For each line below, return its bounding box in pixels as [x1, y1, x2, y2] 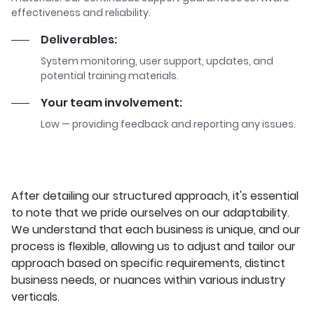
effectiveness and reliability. [11, 6, 151, 20]
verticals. [11, 289, 60, 305]
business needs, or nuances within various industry [11, 272, 285, 288]
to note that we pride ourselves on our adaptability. [11, 205, 289, 221]
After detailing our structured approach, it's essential [11, 188, 299, 204]
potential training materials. [41, 69, 179, 83]
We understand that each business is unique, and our [11, 221, 301, 238]
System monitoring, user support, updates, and [41, 54, 273, 68]
